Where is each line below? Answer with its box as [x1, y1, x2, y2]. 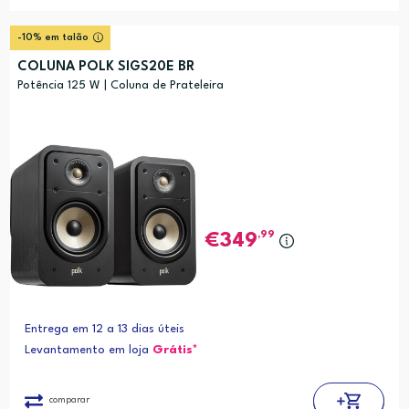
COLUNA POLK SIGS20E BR [16, 60, 194, 75]
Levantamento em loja [24, 343, 152, 356]
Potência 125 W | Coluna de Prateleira [16, 79, 224, 92]
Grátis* [152, 343, 198, 356]
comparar [48, 394, 89, 404]
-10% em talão [16, 33, 89, 44]
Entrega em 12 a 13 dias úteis [24, 322, 184, 335]
